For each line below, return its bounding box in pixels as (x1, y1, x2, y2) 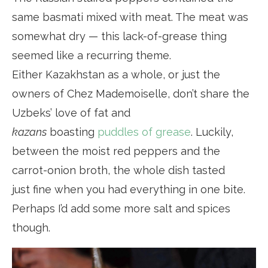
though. (12, 221, 50, 234)
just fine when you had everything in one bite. (12, 183, 245, 196)
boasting (47, 126, 98, 139)
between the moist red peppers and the (12, 145, 220, 158)
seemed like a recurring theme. (12, 49, 171, 62)
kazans (12, 126, 47, 139)
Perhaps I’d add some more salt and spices (12, 202, 230, 215)
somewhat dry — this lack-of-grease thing (12, 30, 227, 43)
